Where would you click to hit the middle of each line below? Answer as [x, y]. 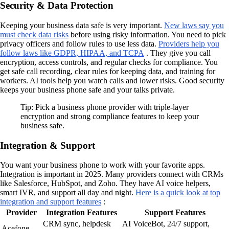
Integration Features [82, 213]
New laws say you [194, 25]
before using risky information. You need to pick [147, 34]
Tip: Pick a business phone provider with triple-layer [105, 107]
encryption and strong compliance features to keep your [110, 116]
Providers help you [189, 43]
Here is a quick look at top [178, 193]
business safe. [42, 125]
